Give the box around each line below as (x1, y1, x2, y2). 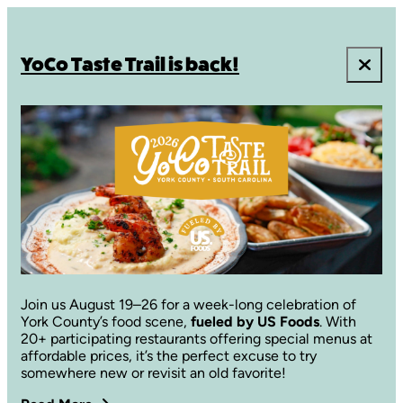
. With (319, 313, 356, 331)
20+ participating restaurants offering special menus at (21, 330, 372, 348)
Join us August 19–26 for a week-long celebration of (21, 296, 356, 314)
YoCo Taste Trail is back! (21, 53, 239, 76)
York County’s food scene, (21, 313, 191, 331)
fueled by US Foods (191, 313, 319, 331)
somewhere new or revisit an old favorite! (21, 364, 286, 382)
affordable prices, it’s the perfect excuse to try (21, 347, 317, 365)
